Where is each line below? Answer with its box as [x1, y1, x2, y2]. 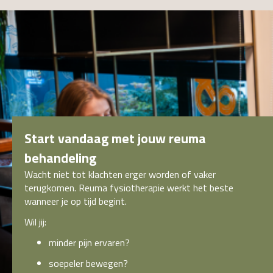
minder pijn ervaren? [49, 235, 130, 250]
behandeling [24, 147, 96, 168]
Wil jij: [24, 214, 46, 229]
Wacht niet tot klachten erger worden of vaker [24, 166, 216, 182]
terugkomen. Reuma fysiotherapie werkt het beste [24, 180, 233, 195]
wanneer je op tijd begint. [24, 193, 127, 208]
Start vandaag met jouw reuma [24, 127, 206, 149]
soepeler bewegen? [49, 255, 128, 271]
